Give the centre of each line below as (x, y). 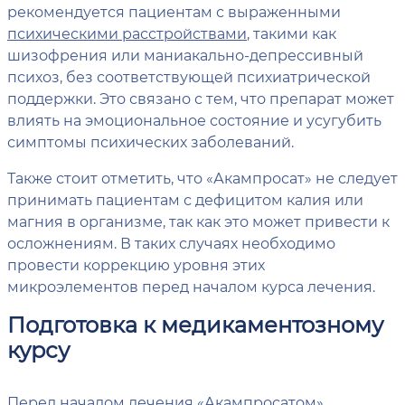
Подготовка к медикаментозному (195, 324)
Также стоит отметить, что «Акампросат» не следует (202, 177)
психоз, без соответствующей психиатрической (189, 76)
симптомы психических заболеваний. (151, 141)
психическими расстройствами (127, 33)
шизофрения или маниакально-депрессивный (185, 54)
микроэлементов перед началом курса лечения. (191, 286)
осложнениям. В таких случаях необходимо (171, 242)
